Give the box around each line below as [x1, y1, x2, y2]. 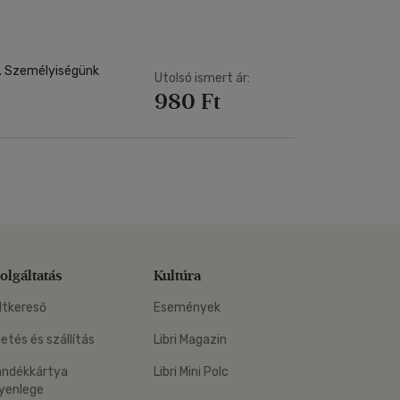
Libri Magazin [154, 332, 227, 347]
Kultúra [154, 267, 201, 284]
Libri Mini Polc [154, 364, 229, 379]
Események [154, 300, 221, 315]
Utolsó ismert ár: [154, 71, 250, 86]
